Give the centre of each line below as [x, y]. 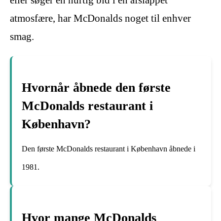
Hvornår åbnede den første [96, 88]
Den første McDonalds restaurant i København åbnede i [109, 149]
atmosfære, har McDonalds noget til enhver [100, 18]
